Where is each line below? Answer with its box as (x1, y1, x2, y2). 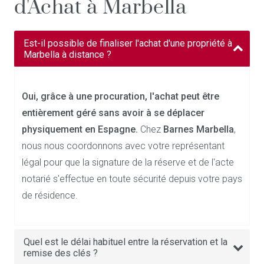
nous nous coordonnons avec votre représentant (22, 140, 225, 151)
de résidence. (22, 190, 78, 201)
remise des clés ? (24, 247, 98, 259)
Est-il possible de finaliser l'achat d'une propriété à (24, 38, 232, 49)
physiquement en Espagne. (22, 124, 138, 135)
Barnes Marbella (163, 124, 234, 135)
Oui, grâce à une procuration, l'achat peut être (22, 91, 219, 102)
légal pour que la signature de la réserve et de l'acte (22, 157, 234, 168)
